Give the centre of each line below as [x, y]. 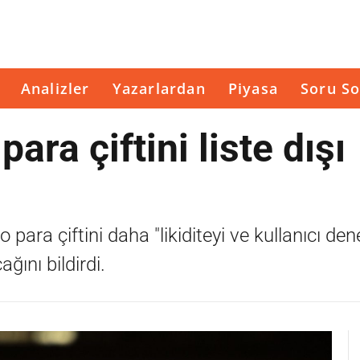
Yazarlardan [159, 88]
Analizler [55, 88]
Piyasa [253, 88]
